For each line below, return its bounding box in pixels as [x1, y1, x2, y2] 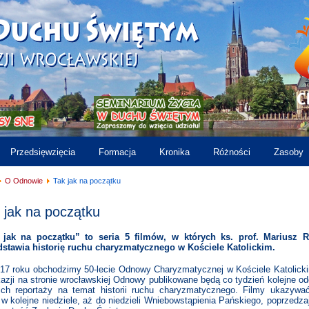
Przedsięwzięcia [10, 147, 75, 157]
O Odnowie [5, 177, 43, 185]
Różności [213, 147, 250, 157]
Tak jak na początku [53, 177, 121, 185]
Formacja [99, 147, 136, 157]
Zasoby [274, 147, 303, 157]
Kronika [159, 147, 190, 157]
